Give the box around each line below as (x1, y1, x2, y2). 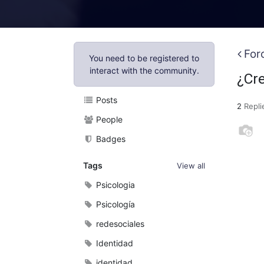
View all (177, 161, 205, 170)
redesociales (94, 219, 144, 229)
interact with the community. (89, 65, 199, 75)
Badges (94, 134, 126, 144)
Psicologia (94, 180, 135, 190)
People (94, 114, 123, 124)
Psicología (94, 199, 135, 209)
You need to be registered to (89, 53, 199, 63)
